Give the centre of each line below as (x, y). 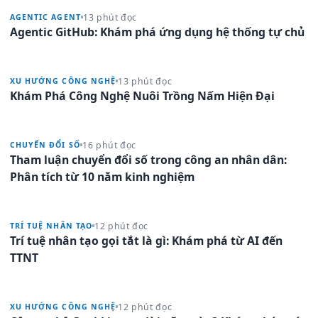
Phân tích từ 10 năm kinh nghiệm (102, 176)
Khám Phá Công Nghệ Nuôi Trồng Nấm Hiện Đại (142, 95)
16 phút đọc (109, 145)
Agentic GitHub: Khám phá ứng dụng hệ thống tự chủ (157, 32)
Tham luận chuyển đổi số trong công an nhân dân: (148, 159)
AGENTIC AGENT (45, 17)
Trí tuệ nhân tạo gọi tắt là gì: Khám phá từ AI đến (146, 240)
